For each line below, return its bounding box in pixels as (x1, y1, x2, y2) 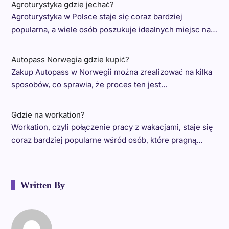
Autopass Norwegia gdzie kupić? (11, 54, 129, 64)
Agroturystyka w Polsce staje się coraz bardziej (11, 11, 182, 21)
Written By (20, 179, 65, 190)
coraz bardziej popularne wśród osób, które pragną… (11, 134, 203, 145)
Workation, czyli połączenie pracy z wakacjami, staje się (11, 122, 213, 132)
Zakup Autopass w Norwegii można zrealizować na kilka (11, 66, 212, 77)
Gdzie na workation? (11, 109, 85, 120)
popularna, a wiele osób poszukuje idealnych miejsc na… (11, 24, 217, 34)
